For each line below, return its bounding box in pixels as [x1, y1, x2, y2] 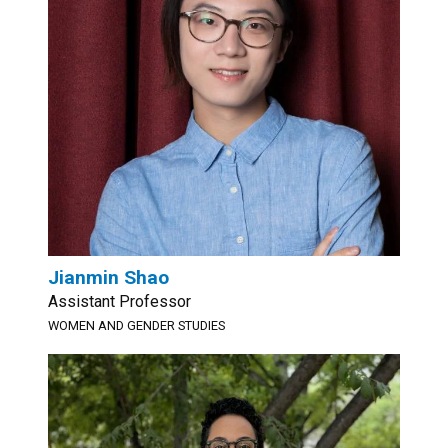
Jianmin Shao [48, 266, 169, 289]
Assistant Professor [48, 292, 191, 311]
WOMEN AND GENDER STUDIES [48, 318, 225, 333]
